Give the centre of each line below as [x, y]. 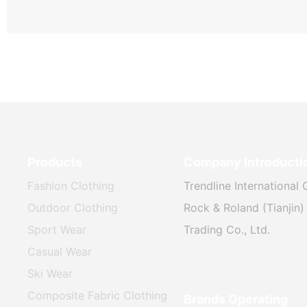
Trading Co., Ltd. [226, 229]
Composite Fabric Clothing [98, 295]
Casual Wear [60, 251]
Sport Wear [57, 229]
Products [55, 162]
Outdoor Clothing [73, 207]
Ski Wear [50, 273]
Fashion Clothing [71, 185]
